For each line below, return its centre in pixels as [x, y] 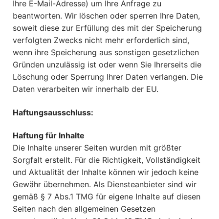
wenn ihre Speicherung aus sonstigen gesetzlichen [106, 53]
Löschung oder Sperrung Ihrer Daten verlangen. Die [108, 77]
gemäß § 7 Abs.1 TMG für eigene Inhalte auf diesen [107, 197]
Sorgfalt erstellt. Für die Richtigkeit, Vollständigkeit [107, 160]
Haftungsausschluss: [53, 112]
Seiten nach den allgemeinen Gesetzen [84, 209]
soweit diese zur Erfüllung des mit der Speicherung [107, 28]
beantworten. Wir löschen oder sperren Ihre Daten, [106, 16]
